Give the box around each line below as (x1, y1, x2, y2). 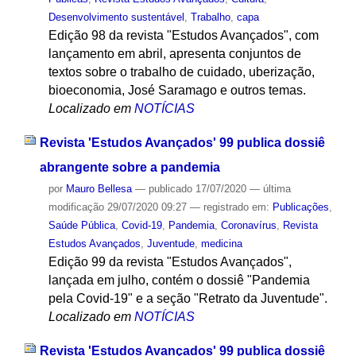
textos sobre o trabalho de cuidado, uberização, (48, 65, 315, 79)
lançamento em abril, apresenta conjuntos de (48, 47, 301, 61)
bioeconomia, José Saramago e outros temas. (48, 83, 306, 98)
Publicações (272, 200, 329, 213)
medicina (200, 237, 242, 250)
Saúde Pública (48, 219, 115, 231)
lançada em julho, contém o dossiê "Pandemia (48, 273, 310, 287)
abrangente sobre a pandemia (39, 160, 220, 174)
